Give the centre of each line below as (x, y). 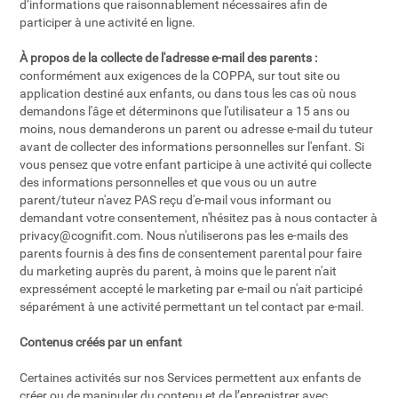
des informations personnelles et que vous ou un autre (168, 182)
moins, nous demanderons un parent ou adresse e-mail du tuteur (197, 129)
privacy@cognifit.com (80, 235)
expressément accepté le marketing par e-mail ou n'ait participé (191, 289)
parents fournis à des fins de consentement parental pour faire (191, 253)
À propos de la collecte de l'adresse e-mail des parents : (169, 58)
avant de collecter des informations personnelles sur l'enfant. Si (192, 147)
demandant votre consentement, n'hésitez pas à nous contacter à (199, 218)
